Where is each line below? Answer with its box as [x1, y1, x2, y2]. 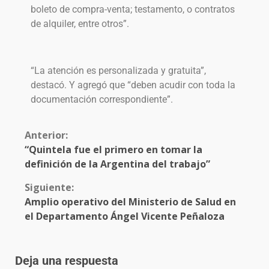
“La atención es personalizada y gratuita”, [31, 65, 206, 77]
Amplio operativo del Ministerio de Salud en [25, 195, 236, 209]
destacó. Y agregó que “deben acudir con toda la [31, 79, 235, 91]
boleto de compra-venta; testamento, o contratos [31, 4, 235, 16]
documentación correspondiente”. [31, 94, 173, 106]
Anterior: [25, 128, 68, 142]
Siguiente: [25, 181, 74, 195]
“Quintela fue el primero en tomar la [25, 143, 202, 157]
